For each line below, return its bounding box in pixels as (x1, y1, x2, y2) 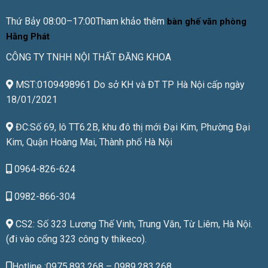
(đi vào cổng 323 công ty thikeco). (5, 233, 147, 245)
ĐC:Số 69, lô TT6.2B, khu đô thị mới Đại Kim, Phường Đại (13, 121, 250, 133)
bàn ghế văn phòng (166, 16, 246, 27)
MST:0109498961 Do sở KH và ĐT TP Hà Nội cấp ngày (13, 78, 245, 90)
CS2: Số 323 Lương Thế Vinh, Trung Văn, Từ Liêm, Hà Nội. (13, 218, 252, 230)
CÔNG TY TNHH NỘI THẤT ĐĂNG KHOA (5, 51, 171, 63)
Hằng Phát (5, 31, 50, 42)
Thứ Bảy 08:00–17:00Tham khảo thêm (5, 16, 167, 27)
